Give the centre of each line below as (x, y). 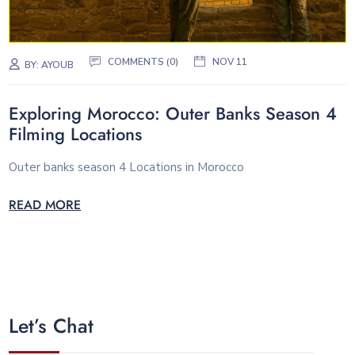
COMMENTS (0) (143, 62)
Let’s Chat (52, 326)
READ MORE (45, 205)
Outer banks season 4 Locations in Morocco (127, 167)
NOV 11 (230, 62)
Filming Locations (76, 134)
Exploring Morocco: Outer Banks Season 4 (173, 114)
